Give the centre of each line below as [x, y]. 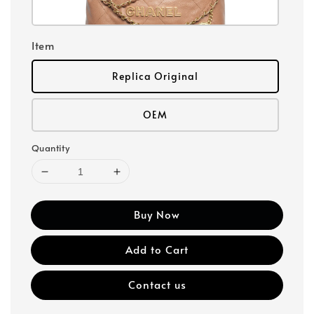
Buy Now [157, 214]
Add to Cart [157, 249]
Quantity [51, 148]
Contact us [157, 284]
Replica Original [155, 76]
